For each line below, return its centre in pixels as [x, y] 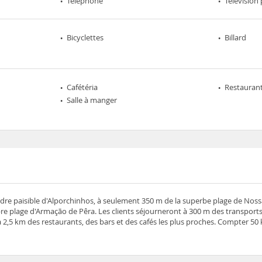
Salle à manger [92, 100]
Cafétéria [82, 87]
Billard [235, 37]
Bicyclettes [85, 37]
